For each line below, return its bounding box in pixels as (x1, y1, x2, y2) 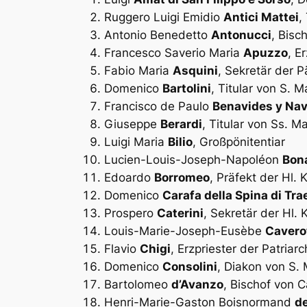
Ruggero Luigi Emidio (104, 10, 223, 24)
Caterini (157, 206, 204, 220)
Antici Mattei (223, 10, 299, 24)
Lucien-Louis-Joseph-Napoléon (104, 152, 282, 167)
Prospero (104, 206, 157, 220)
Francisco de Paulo (104, 99, 212, 113)
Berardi (160, 116, 202, 131)
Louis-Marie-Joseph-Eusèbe (104, 223, 265, 238)
